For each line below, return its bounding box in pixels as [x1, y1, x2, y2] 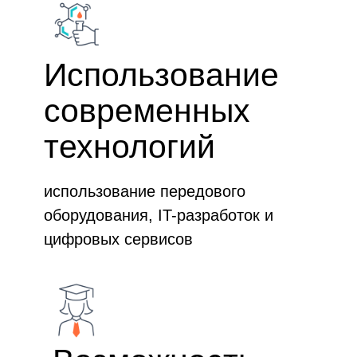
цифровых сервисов [44, 230, 193, 248]
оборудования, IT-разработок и [44, 206, 273, 224]
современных [44, 92, 250, 129]
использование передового [44, 182, 245, 200]
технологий [44, 128, 215, 165]
